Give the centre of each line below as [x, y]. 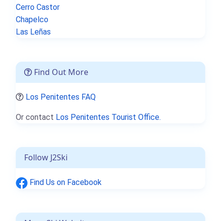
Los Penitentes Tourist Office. [108, 117]
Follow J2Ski [46, 158]
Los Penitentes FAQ [61, 97]
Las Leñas [33, 32]
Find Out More [60, 72]
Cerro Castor [38, 7]
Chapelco [32, 20]
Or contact [36, 117]
